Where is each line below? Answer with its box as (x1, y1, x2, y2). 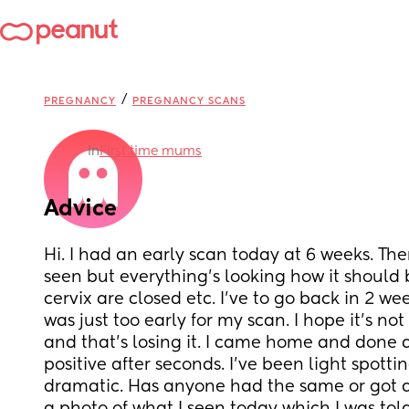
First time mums (100, 145, 202, 158)
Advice (44, 198, 117, 220)
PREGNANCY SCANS (132, 96, 246, 106)
